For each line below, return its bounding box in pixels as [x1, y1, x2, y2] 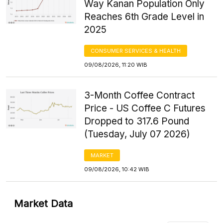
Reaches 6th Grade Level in [84, 10, 205, 22]
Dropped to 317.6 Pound [84, 115, 190, 127]
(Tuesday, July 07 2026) [84, 128, 191, 140]
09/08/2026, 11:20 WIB [84, 61, 148, 68]
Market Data [14, 197, 73, 210]
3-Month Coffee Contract [84, 89, 195, 101]
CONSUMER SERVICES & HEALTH [91, 47, 181, 54]
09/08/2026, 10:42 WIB [84, 165, 150, 173]
